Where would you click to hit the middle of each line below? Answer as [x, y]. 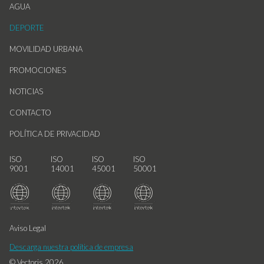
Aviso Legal [28, 228]
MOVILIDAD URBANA [46, 49]
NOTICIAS [26, 91]
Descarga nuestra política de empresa [71, 247]
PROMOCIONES [38, 70]
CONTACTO [30, 112]
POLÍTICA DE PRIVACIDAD [55, 133]
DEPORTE [27, 27]
